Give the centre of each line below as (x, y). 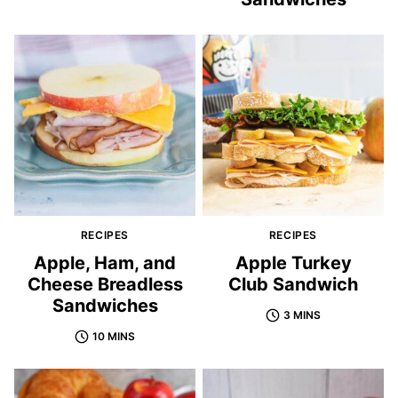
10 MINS (114, 337)
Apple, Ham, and (105, 263)
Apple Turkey (293, 263)
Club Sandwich (293, 285)
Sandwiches (105, 306)
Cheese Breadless (105, 285)
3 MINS (302, 315)
